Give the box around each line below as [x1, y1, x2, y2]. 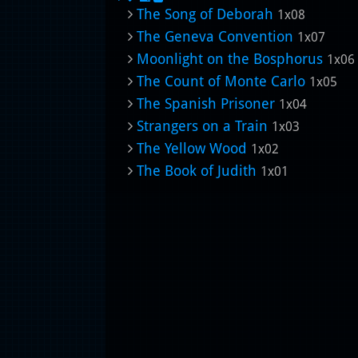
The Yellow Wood [137, 140, 247, 157]
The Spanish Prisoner [137, 95, 275, 112]
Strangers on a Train [137, 117, 268, 134]
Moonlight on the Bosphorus [137, 50, 323, 67]
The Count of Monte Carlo [137, 73, 305, 89]
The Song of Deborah [137, 6, 273, 22]
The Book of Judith [137, 162, 257, 179]
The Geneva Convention [137, 28, 293, 45]
